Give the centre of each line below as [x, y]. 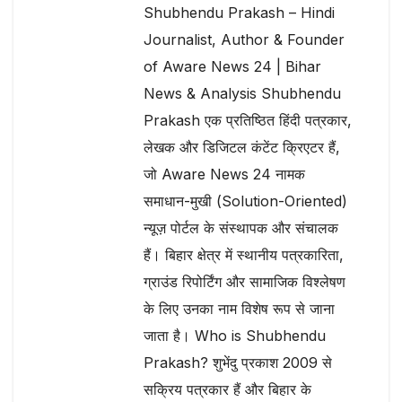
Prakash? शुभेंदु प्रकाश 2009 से [238, 362]
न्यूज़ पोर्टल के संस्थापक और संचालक [241, 227]
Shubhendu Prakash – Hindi [239, 12]
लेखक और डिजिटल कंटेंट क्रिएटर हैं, [242, 147]
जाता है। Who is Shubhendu [235, 335]
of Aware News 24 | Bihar [232, 66]
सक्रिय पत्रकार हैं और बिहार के [227, 389]
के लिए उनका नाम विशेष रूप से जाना [239, 308]
